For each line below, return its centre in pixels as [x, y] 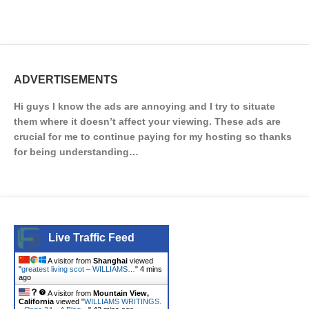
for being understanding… [76, 152]
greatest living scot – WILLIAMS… [78, 269]
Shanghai [110, 261]
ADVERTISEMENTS [66, 80]
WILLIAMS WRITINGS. [123, 301]
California [36, 301]
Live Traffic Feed [91, 238]
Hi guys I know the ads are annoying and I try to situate [144, 106]
